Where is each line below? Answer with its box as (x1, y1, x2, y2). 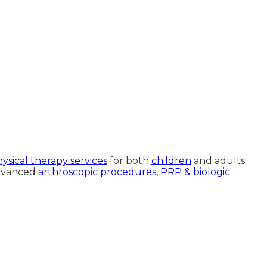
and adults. (191, 154, 247, 166)
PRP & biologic (160, 166, 230, 178)
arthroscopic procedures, (38, 166, 158, 178)
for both (107, 154, 151, 166)
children (151, 154, 191, 166)
